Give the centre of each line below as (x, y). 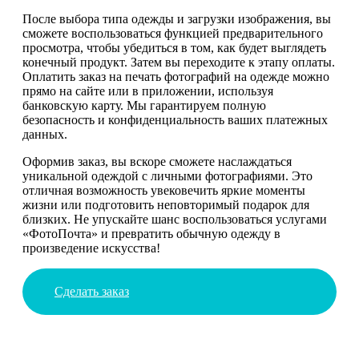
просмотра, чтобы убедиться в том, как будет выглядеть (174, 47)
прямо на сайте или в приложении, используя (148, 91)
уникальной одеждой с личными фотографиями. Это (167, 175)
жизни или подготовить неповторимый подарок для (166, 204)
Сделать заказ (92, 291)
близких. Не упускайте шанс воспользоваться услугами (175, 219)
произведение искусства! (91, 248)
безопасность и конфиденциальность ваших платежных (175, 119)
